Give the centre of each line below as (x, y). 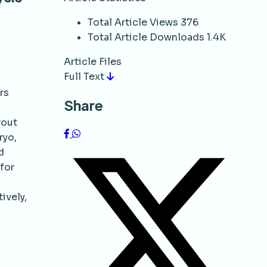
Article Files (93, 61)
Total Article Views (133, 22)
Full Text (85, 76)
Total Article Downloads (146, 37)
